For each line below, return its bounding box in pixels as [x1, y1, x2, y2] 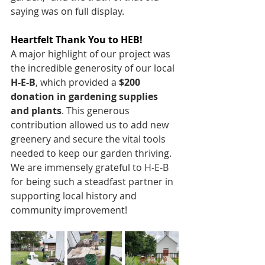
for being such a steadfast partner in [11, 175, 176, 188]
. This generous [62, 104, 132, 117]
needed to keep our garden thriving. [11, 147, 174, 160]
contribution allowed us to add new [11, 118, 171, 131]
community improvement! [11, 203, 130, 216]
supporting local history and [11, 189, 139, 202]
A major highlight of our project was [11, 47, 173, 60]
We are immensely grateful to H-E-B [11, 161, 171, 174]
